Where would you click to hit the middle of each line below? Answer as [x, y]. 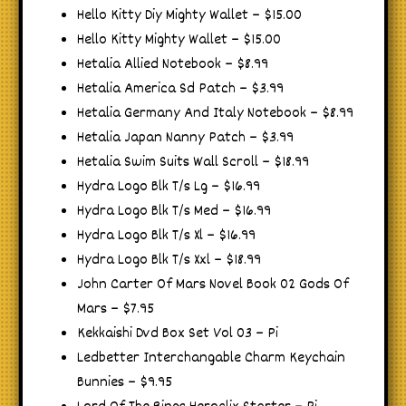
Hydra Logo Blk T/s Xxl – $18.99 [169, 260]
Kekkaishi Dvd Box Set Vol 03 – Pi [178, 333]
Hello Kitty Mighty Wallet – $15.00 [179, 40]
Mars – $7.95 [116, 309]
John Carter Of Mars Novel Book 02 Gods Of [213, 285]
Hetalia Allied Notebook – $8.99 [173, 64]
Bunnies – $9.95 [125, 382]
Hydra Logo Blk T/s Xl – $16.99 [166, 236]
